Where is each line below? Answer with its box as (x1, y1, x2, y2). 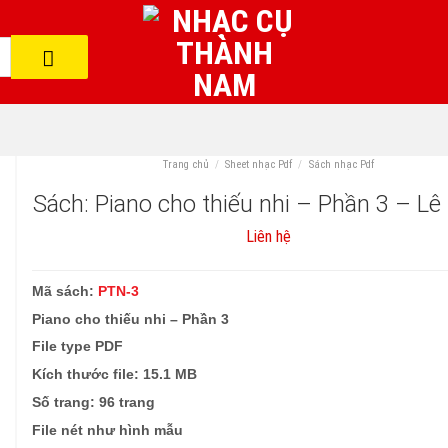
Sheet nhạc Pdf (225, 158, 293, 171)
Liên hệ (245, 227, 291, 246)
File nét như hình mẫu (32, 422, 184, 438)
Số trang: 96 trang (32, 394, 156, 410)
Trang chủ (162, 158, 209, 171)
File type (32, 339, 96, 355)
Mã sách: (32, 283, 99, 299)
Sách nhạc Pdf (308, 158, 374, 171)
